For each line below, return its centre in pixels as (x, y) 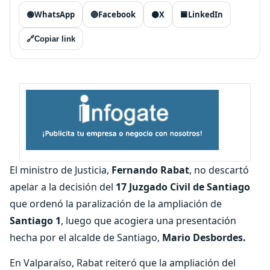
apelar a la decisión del (63, 187)
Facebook (117, 14)
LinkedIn (206, 14)
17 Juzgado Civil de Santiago (183, 187)
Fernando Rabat (150, 170)
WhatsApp (55, 14)
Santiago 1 (35, 221)
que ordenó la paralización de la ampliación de (116, 204)
